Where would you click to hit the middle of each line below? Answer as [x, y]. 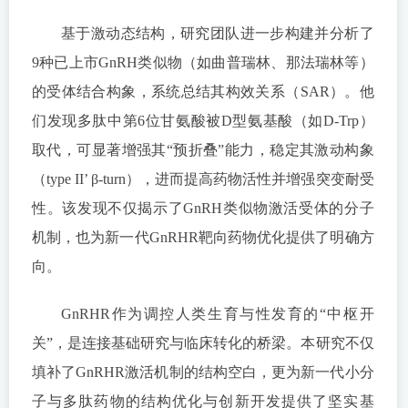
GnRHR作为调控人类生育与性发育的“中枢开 [218, 314]
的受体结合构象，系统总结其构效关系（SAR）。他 [203, 92]
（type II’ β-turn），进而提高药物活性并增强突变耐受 [203, 179]
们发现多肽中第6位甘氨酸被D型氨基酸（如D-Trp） [203, 121]
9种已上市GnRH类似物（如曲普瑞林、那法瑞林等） [203, 63]
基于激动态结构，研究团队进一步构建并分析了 [218, 34]
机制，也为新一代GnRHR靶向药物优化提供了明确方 [203, 238]
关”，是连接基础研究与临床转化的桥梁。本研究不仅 [203, 343]
